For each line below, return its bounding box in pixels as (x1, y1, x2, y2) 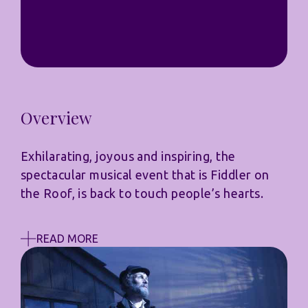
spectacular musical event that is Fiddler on (21, 168, 269, 181)
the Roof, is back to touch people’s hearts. (21, 186, 264, 200)
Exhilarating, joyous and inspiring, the (21, 149, 236, 163)
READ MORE (36, 232, 98, 245)
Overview (21, 107, 91, 129)
